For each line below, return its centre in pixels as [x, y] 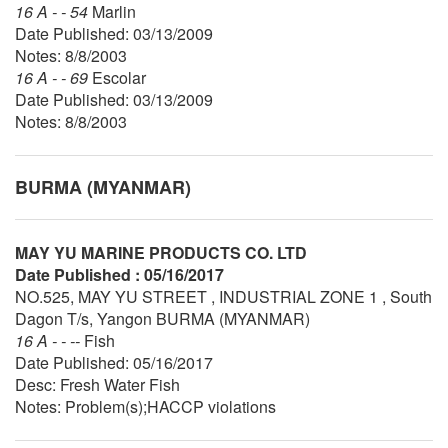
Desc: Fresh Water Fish [97, 384]
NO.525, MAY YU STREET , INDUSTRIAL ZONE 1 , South [223, 296]
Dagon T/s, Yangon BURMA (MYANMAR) [162, 318]
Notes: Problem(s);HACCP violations [145, 406]
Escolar [119, 77]
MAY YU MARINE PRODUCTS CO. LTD [161, 252]
